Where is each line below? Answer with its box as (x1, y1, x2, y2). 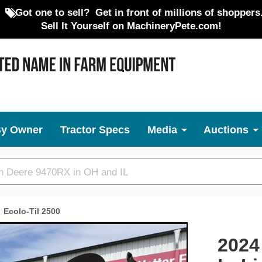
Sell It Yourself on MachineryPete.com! (40, 20, 222, 31)
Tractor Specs (60, 124, 130, 136)
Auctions (204, 124, 249, 136)
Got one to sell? (15, 7, 89, 18)
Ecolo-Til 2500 (4, 206, 60, 216)
